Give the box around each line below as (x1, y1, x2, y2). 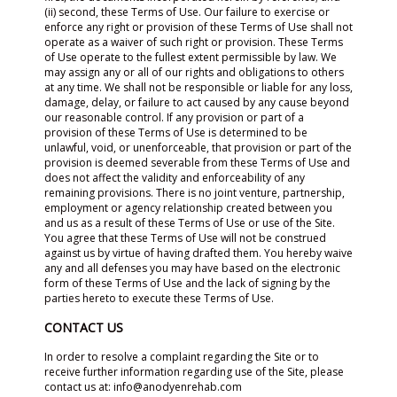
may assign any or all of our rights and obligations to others (44, 65, 344, 80)
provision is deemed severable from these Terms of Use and (44, 155, 350, 170)
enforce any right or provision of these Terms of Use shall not (44, 19, 353, 35)
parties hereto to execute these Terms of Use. (44, 291, 274, 306)
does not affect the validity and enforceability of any (44, 170, 305, 185)
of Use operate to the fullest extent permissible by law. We (44, 50, 337, 65)
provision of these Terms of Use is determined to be (44, 125, 307, 140)
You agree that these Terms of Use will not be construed (44, 230, 326, 245)
